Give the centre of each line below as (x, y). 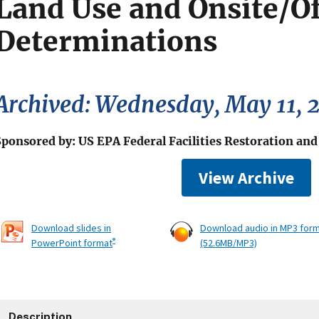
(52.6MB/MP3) (229, 243)
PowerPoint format (72, 243)
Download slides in (71, 228)
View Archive (247, 178)
